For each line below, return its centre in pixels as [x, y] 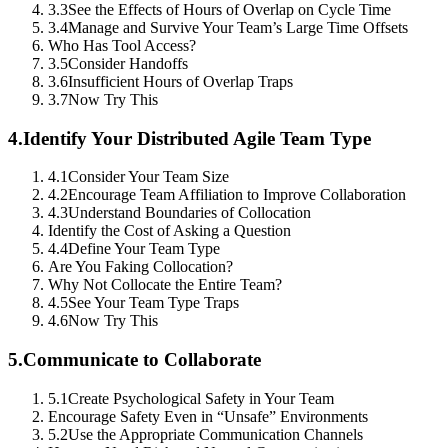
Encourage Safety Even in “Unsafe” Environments [208, 416]
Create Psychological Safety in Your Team [201, 398]
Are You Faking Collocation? [140, 267]
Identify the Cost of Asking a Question [169, 231]
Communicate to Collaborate [142, 360]
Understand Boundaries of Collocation [189, 213]
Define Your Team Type [144, 249]
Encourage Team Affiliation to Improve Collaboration [237, 195]
